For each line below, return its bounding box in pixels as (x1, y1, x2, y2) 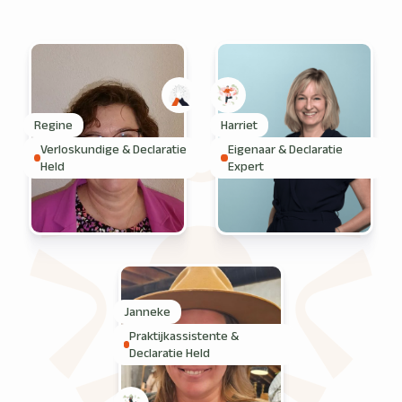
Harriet (221, 117, 258, 132)
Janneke (124, 303, 170, 319)
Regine (34, 117, 73, 132)
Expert (227, 158, 264, 173)
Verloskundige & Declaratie (39, 141, 187, 156)
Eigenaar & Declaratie (227, 141, 343, 156)
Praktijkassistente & (129, 328, 240, 343)
